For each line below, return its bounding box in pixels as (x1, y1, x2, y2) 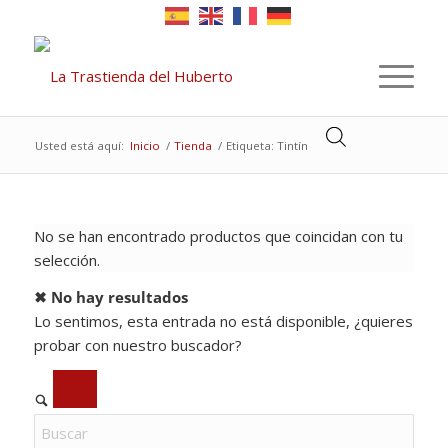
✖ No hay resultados (33, 286, 188, 307)
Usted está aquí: (34, 138, 124, 153)
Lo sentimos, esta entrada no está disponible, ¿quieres (33, 310, 413, 331)
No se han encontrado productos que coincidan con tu (33, 226, 403, 246)
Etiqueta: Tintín (225, 138, 308, 153)
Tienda (173, 138, 212, 153)
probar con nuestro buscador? (33, 334, 242, 355)
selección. (33, 250, 100, 270)
